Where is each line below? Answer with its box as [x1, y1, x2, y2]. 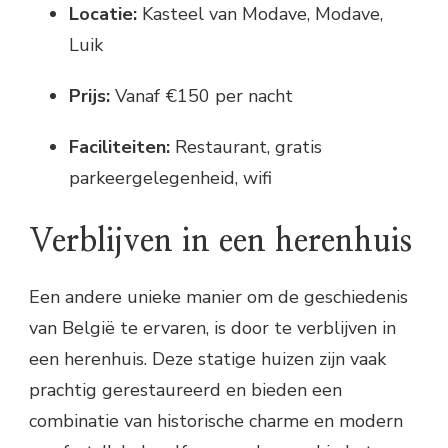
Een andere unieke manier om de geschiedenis [29, 284, 408, 309]
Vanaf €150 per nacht [110, 83, 293, 108]
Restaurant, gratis [170, 134, 322, 159]
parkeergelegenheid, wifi [69, 165, 272, 190]
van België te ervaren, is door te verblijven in [29, 315, 396, 340]
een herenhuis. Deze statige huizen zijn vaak [29, 346, 386, 371]
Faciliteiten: [69, 134, 170, 159]
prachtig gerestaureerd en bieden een [29, 377, 342, 402]
